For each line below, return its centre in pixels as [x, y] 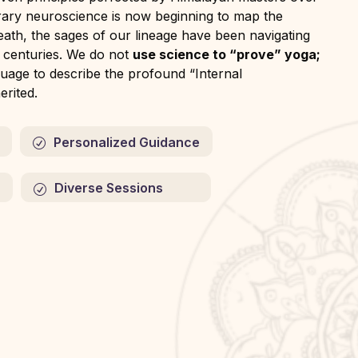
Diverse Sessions [126, 188]
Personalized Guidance [127, 142]
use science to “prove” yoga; [227, 54]
